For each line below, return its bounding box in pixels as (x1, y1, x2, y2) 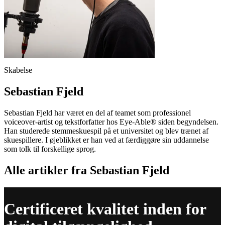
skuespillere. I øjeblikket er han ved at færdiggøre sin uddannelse (4, 135, 209, 144)
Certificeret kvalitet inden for (4, 200, 206, 218)
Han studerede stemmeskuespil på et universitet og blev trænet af (4, 126, 208, 135)
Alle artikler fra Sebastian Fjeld (4, 163, 169, 177)
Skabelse (4, 65, 32, 74)
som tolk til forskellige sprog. (4, 144, 96, 153)
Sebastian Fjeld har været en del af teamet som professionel (4, 108, 191, 117)
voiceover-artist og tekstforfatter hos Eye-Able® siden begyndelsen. (4, 117, 218, 126)
